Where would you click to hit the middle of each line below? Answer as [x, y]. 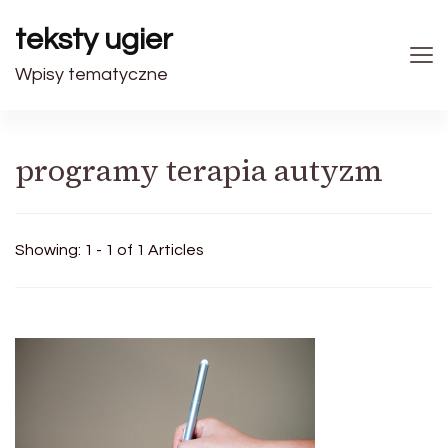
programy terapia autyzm [199, 170]
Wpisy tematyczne [91, 74]
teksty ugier [94, 39]
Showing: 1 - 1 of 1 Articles [109, 250]
